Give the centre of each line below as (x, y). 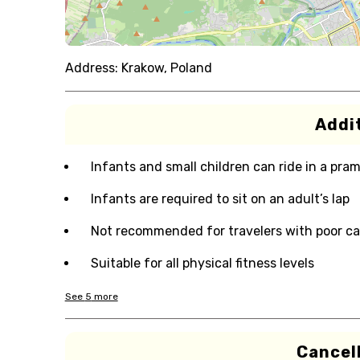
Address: (91, 68)
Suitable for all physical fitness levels (202, 263)
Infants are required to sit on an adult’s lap (220, 199)
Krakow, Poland (166, 68)
